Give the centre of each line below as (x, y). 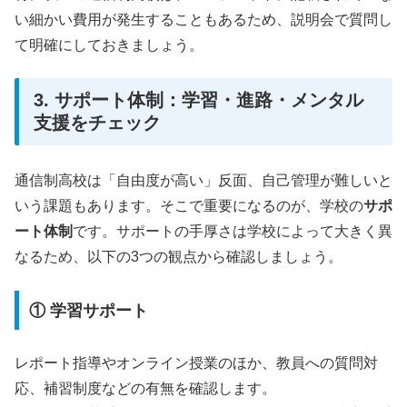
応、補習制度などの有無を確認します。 (145, 389)
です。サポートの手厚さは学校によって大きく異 (233, 232)
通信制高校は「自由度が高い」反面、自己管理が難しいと (203, 181)
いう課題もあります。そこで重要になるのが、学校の (189, 206)
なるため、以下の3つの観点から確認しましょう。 (179, 257)
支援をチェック (97, 123)
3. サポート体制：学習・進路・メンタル (199, 100)
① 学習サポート (88, 310)
